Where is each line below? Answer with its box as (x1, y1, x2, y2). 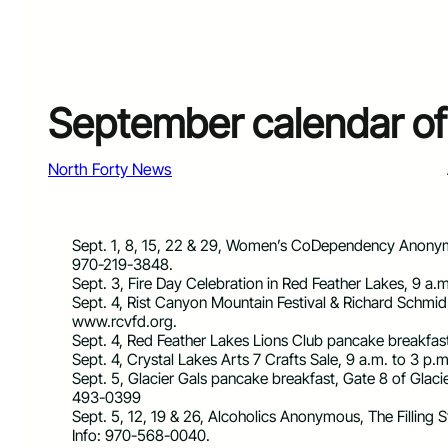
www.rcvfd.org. (72, 311, 177, 331)
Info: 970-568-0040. (72, 425, 210, 445)
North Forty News (48, 158, 172, 179)
